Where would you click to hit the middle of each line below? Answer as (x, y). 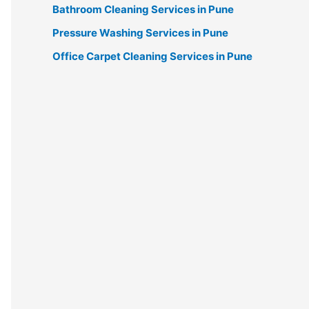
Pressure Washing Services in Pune (140, 33)
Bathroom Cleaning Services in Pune (143, 10)
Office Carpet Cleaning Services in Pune (152, 56)
